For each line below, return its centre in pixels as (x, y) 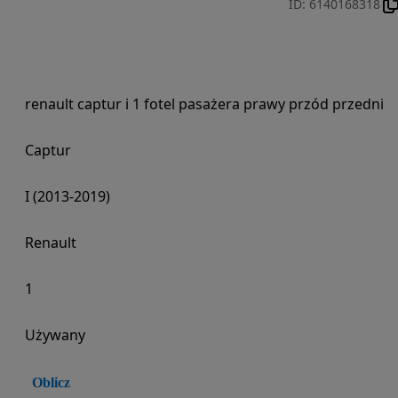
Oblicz (51, 382)
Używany (55, 335)
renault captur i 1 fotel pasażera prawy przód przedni (204, 104)
